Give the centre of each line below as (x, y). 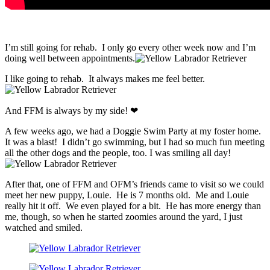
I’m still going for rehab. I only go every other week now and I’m (130, 48)
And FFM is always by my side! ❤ (71, 111)
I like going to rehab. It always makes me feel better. (105, 79)
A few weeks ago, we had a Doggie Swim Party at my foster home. (134, 131)
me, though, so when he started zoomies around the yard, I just (124, 217)
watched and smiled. (44, 228)
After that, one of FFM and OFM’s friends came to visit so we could (134, 184)
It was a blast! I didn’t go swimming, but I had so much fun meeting (135, 142)
